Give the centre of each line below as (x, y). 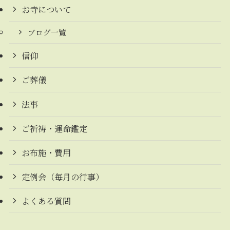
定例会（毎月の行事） (63, 177)
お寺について (46, 9)
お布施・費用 (46, 152)
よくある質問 (46, 201)
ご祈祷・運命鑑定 (55, 128)
